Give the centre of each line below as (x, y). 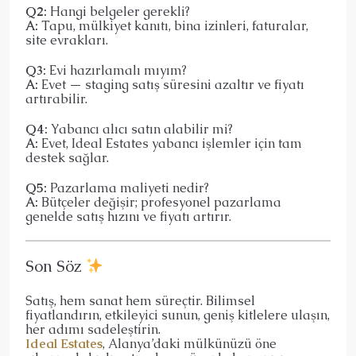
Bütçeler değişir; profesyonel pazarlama (160, 202)
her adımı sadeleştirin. (93, 329)
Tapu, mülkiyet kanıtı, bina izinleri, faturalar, (173, 25)
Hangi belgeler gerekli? (118, 11)
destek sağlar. (67, 157)
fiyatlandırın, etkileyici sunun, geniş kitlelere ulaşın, (178, 315)
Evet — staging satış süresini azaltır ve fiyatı (171, 84)
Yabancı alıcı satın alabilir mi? (140, 129)
